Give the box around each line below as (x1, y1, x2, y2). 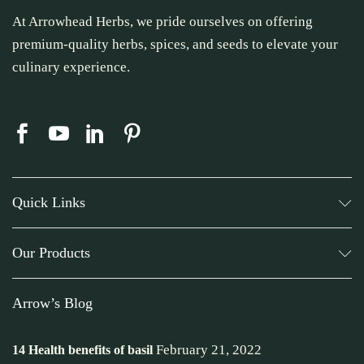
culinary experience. (12, 59, 130, 76)
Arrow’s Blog (12, 295, 93, 312)
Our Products (12, 245, 90, 262)
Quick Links (12, 194, 85, 211)
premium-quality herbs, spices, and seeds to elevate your (12, 37, 338, 53)
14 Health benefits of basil (12, 343, 153, 357)
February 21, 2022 (156, 342, 262, 358)
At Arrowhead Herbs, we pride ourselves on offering (12, 14, 313, 30)
